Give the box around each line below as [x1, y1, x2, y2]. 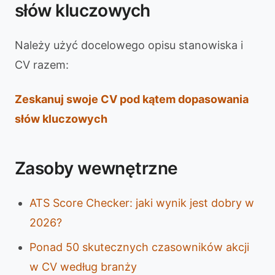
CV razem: [15, 58, 69, 71]
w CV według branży [29, 260, 137, 273]
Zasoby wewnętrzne [15, 158, 178, 179]
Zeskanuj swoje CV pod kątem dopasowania [15, 93, 249, 106]
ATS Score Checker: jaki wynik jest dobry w [29, 196, 254, 209]
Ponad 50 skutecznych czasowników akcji [29, 241, 249, 254]
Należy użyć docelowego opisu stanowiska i [15, 39, 243, 52]
